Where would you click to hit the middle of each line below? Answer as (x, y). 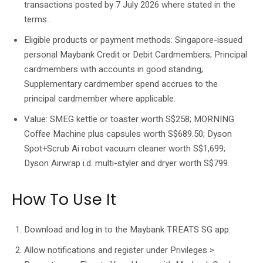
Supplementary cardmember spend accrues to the (121, 84)
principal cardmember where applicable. (100, 98)
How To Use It (64, 199)
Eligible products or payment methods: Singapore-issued (133, 40)
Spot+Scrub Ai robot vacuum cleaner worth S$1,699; (125, 148)
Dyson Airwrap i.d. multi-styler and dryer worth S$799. (127, 163)
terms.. (37, 19)
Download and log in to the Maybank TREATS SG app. (127, 229)
